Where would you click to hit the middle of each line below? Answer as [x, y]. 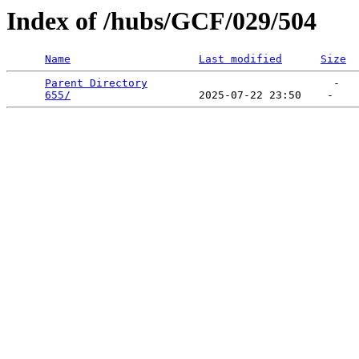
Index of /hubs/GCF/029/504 [161, 21]
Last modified [240, 59]
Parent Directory [96, 83]
